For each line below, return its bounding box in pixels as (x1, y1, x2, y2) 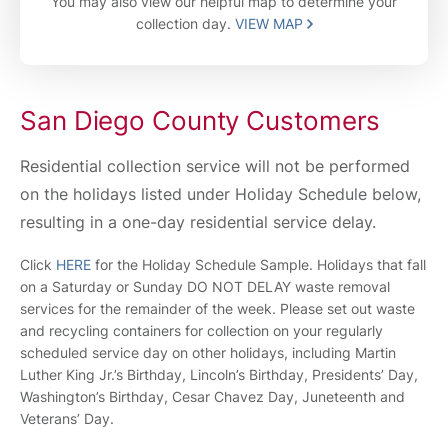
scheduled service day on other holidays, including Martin (20, 344, 396, 361)
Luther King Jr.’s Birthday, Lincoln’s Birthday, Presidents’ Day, (20, 366, 418, 383)
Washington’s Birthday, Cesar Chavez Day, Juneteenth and (20, 388, 405, 405)
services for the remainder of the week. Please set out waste (20, 300, 415, 317)
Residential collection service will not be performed (20, 156, 410, 176)
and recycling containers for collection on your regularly (20, 322, 383, 339)
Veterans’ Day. (20, 410, 114, 427)
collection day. (135, 15, 235, 32)
